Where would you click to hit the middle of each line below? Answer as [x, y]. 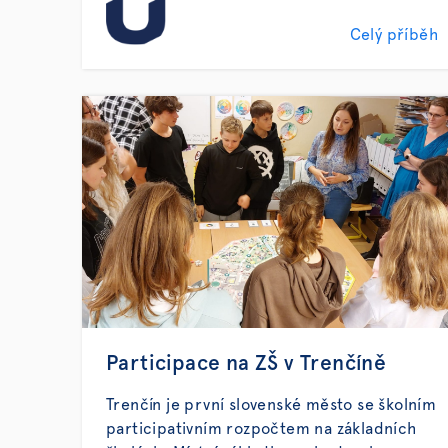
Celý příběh [393, 35]
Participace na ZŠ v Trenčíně [246, 363]
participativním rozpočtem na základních [261, 429]
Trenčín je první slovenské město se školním [271, 405]
